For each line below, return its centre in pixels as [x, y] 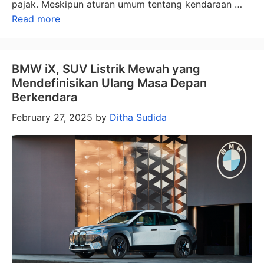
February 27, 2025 [52, 117]
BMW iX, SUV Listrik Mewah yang [106, 69]
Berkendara [44, 97]
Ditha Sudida [138, 117]
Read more [36, 19]
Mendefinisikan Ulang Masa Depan [109, 83]
